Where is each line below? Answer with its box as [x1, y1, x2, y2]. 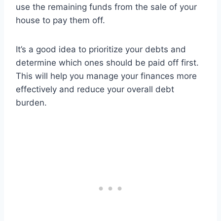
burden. [16, 98, 47, 108]
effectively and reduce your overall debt [16, 84, 174, 95]
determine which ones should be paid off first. [16, 58, 199, 68]
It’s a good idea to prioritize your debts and [16, 44, 186, 55]
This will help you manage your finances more [16, 71, 197, 81]
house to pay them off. [16, 15, 105, 26]
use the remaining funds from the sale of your [16, 2, 197, 12]
